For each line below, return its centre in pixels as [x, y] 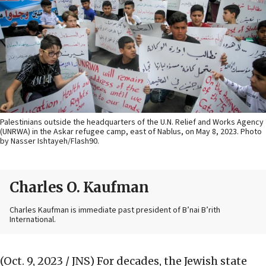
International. [33, 220]
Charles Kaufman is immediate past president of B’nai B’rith [115, 210]
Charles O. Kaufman [79, 188]
